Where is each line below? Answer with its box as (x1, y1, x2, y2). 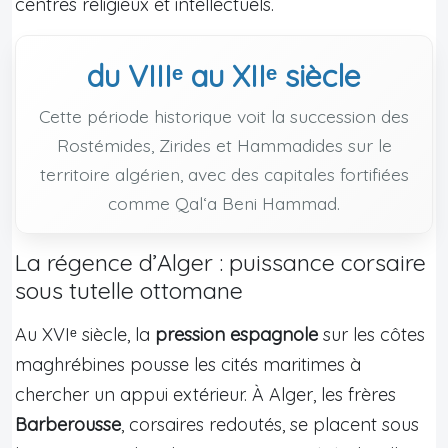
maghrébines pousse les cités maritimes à (15, 352, 361, 376)
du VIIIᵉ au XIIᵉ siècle (87, 56, 361, 95)
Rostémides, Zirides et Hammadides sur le (56, 133, 392, 156)
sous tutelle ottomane (15, 275, 243, 305)
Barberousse (15, 412, 121, 436)
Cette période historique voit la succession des (39, 104, 409, 127)
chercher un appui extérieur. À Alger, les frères (15, 382, 396, 406)
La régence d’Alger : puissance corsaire (15, 247, 426, 277)
